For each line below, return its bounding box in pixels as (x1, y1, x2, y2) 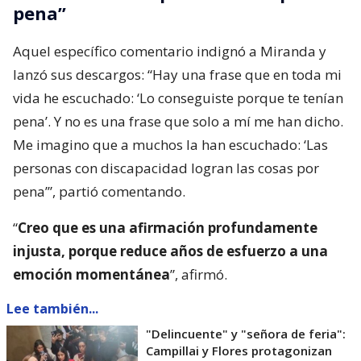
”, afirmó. (170, 265, 227, 284)
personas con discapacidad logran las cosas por (13, 159, 319, 178)
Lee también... (6, 300, 98, 318)
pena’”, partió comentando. (13, 182, 185, 201)
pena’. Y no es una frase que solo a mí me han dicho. (13, 112, 343, 131)
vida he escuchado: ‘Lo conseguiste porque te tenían (13, 89, 343, 108)
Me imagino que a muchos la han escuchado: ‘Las (13, 135, 328, 155)
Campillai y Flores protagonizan (146, 342, 332, 359)
